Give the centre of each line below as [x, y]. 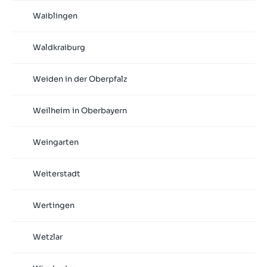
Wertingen [53, 206]
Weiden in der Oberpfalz [80, 79]
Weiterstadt [56, 174]
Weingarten [55, 142]
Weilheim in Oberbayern [80, 111]
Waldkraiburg [59, 48]
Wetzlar [47, 237]
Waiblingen [55, 16]
